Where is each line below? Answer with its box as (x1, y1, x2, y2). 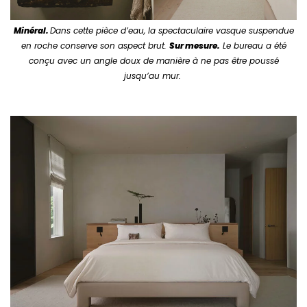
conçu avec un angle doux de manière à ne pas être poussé (28, 54, 279, 66)
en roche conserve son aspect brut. (21, 39, 169, 51)
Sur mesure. (169, 39, 220, 51)
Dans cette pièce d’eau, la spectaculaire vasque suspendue (49, 24, 294, 36)
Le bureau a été (219, 39, 286, 51)
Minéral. (13, 24, 50, 36)
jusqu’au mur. (123, 69, 184, 82)
